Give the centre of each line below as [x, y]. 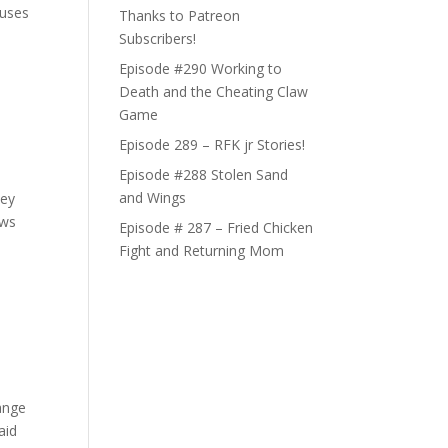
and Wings [153, 197]
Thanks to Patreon [180, 15]
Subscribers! [158, 38]
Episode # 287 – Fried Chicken [216, 227]
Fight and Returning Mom [202, 250]
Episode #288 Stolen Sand [204, 174]
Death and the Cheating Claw [214, 91]
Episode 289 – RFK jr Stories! [212, 144]
